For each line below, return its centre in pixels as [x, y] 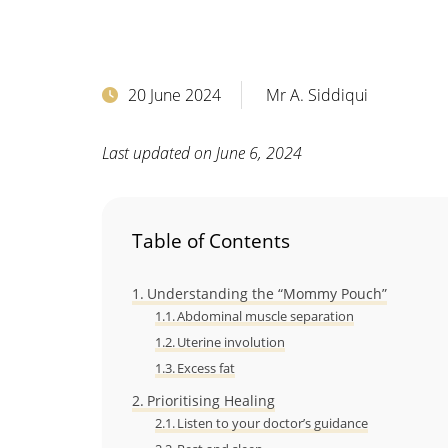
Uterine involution [231, 341]
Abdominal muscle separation [266, 315]
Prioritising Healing [210, 400]
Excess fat [206, 367]
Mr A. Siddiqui [317, 94]
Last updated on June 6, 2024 [202, 152]
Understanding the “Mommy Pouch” [266, 293]
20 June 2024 [174, 94]
